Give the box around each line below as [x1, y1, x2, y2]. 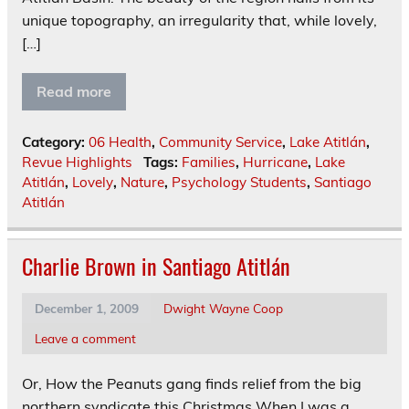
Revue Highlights [22, 152, 132, 171]
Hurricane [242, 152, 308, 171]
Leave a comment [34, 330, 136, 347]
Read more [37, 81, 111, 100]
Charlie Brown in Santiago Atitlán [22, 248, 290, 282]
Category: [22, 132, 89, 151]
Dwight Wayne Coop [163, 299, 283, 316]
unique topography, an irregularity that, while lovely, [22, 10, 377, 29]
